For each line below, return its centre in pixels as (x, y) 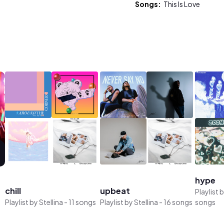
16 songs (178, 202)
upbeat (115, 190)
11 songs (82, 202)
